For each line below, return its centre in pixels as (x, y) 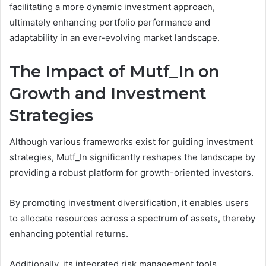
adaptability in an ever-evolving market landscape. (115, 37)
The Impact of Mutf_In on (114, 71)
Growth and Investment (108, 93)
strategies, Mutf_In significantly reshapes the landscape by (132, 157)
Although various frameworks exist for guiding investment (131, 142)
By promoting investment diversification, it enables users (129, 203)
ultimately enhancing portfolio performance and (110, 22)
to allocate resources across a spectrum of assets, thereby (132, 218)
